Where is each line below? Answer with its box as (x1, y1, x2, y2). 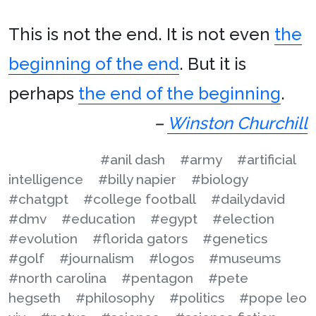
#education (61, 211, 135, 226)
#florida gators (92, 231, 188, 246)
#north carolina (8, 270, 107, 286)
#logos (149, 250, 194, 266)
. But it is (179, 54, 246, 74)
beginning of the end (8, 54, 179, 74)
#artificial (237, 152, 296, 167)
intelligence (8, 171, 83, 187)
